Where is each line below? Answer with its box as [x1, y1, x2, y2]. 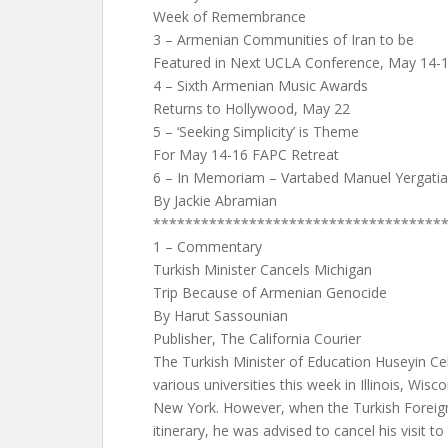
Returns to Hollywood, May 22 [153, 99, 350, 118]
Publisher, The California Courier [153, 329, 361, 348]
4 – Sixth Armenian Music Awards [153, 76, 368, 95]
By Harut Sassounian [153, 306, 288, 325]
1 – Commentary [153, 237, 262, 256]
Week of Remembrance [153, 7, 306, 26]
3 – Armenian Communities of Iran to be [153, 30, 414, 49]
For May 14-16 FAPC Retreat [153, 145, 339, 164]
